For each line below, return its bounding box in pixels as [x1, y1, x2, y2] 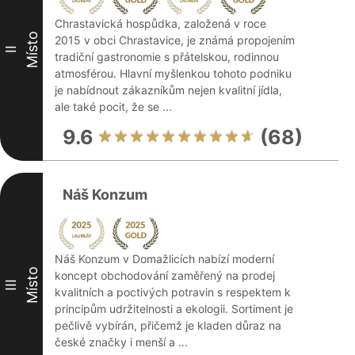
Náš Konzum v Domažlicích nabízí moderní [55, 252, 274, 265]
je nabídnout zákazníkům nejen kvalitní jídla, [55, 83, 282, 97]
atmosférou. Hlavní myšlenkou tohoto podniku [55, 67, 292, 80]
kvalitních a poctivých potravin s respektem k [55, 285, 291, 299]
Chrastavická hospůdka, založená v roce [55, 17, 266, 30]
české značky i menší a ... [55, 335, 188, 349]
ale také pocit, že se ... [55, 100, 172, 113]
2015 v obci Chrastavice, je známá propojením [55, 33, 295, 47]
